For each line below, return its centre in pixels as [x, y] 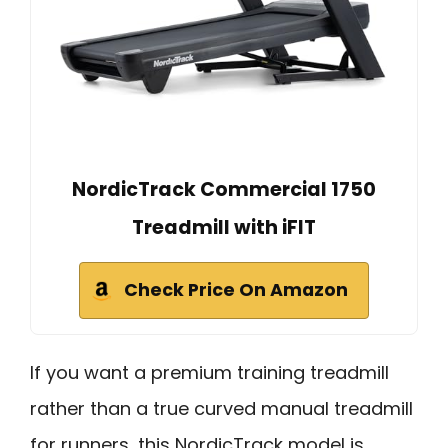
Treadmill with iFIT [224, 227]
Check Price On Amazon [236, 289]
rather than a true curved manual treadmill [221, 408]
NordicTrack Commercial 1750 [224, 189]
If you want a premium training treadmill [209, 372]
